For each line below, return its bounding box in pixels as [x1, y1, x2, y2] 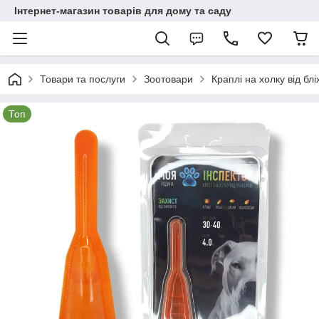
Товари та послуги [40, 73, 125, 85]
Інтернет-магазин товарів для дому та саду [14, 5, 231, 16]
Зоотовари [144, 73, 193, 85]
